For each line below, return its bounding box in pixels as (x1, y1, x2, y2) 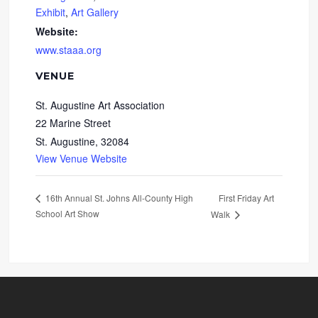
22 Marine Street (35, 115, 111, 130)
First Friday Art (219, 191, 275, 204)
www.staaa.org (35, 42, 102, 57)
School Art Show (35, 207, 100, 219)
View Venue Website (35, 150, 128, 165)
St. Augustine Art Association (35, 97, 165, 112)
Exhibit (35, 4, 66, 19)
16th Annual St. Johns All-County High (43, 192, 194, 204)
